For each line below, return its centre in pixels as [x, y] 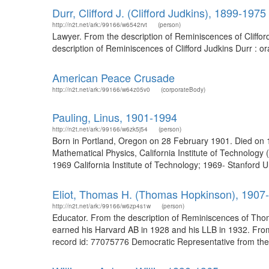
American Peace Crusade [113, 77]
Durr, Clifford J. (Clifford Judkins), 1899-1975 [159, 13]
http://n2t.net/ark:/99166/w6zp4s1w [101, 206]
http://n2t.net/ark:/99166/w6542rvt [100, 25]
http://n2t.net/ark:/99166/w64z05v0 [101, 89]
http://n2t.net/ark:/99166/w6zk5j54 [100, 129]
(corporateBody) [183, 89]
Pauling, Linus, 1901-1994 [115, 117]
